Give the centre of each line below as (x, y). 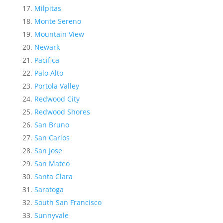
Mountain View (59, 34)
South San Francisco (68, 202)
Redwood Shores (62, 111)
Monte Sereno (57, 21)
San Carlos (52, 137)
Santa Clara (53, 176)
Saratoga (49, 189)
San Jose (48, 150)
